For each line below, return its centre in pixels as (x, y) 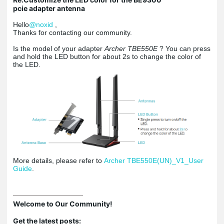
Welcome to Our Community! (63, 204)
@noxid (41, 24)
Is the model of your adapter (59, 48)
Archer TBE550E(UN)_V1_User (154, 161)
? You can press (185, 48)
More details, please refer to (58, 161)
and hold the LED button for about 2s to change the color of (107, 56)
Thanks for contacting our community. (72, 32)
